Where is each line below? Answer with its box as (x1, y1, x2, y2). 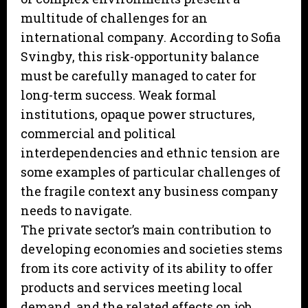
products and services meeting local (21, 279, 243, 296)
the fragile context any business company (21, 183, 278, 200)
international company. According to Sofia (21, 29, 280, 46)
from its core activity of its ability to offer (21, 260, 273, 277)
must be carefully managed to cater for (21, 67, 256, 85)
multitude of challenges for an (21, 10, 208, 27)
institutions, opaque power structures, (21, 106, 255, 123)
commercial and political (21, 125, 176, 142)
